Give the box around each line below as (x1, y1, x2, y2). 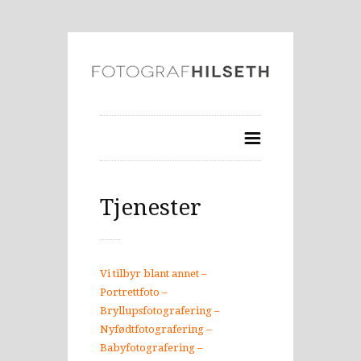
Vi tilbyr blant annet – (100, 268, 207, 280)
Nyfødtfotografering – (100, 323, 212, 335)
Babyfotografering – (100, 342, 203, 354)
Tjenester (100, 194, 201, 221)
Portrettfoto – (100, 286, 168, 298)
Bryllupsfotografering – (100, 305, 220, 317)
